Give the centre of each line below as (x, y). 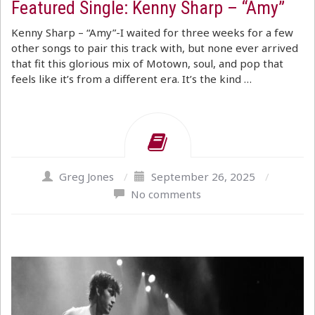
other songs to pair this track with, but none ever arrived (155, 48)
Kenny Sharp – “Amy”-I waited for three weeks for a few (152, 32)
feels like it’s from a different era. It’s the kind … (131, 79)
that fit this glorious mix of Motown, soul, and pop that (147, 63)
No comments (166, 194)
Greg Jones (86, 176)
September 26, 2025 (203, 176)
